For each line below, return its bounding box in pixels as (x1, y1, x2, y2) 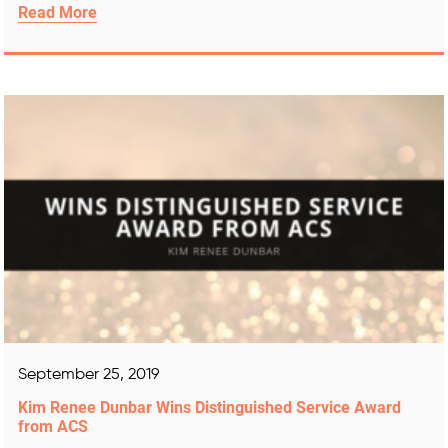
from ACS (18, 416, 88, 436)
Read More (18, 2, 97, 22)
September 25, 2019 (18, 366, 159, 383)
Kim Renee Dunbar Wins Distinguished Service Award (18, 397, 401, 417)
